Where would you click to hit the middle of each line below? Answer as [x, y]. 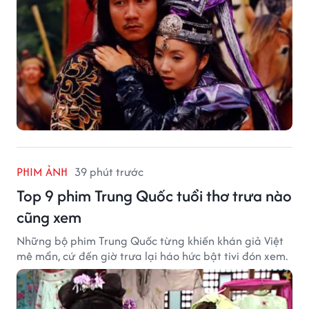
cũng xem [49, 217]
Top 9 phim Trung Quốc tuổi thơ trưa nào [154, 195]
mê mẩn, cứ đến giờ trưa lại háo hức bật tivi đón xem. [152, 256]
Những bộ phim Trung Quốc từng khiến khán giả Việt [150, 240]
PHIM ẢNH [42, 171]
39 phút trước [109, 171]
